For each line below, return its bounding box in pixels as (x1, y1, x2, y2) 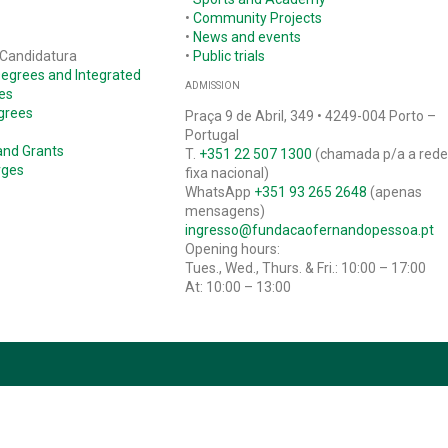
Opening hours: (185, 241, 281, 258)
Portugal (185, 127, 240, 144)
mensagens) (185, 203, 266, 220)
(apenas (367, 184, 423, 201)
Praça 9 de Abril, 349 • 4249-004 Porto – (185, 108, 437, 125)
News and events (193, 28, 302, 45)
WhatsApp (185, 184, 255, 201)
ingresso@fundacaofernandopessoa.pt (185, 222, 435, 239)
